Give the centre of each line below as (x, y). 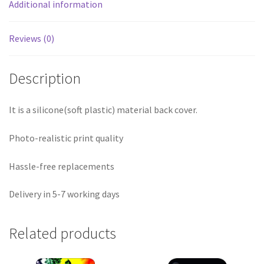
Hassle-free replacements (62, 166)
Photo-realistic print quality (66, 138)
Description (45, 78)
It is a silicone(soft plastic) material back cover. (103, 110)
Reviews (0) (32, 38)
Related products (62, 233)
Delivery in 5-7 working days (64, 194)
